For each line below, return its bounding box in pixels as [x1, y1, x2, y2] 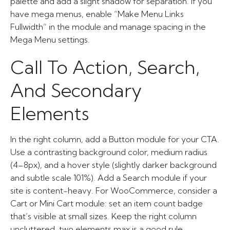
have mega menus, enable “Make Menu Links [10, 9, 184, 19]
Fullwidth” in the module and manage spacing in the [10, 22, 206, 32]
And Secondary [10, 79, 142, 102]
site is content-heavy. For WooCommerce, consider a [10, 185, 217, 196]
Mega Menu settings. [10, 34, 90, 45]
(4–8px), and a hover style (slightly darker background [10, 160, 217, 170]
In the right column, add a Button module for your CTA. [10, 134, 219, 144]
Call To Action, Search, [10, 55, 200, 79]
